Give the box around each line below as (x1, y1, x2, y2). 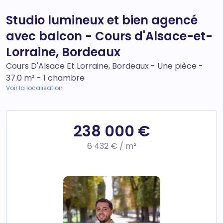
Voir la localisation (6, 83, 63, 92)
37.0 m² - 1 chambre (6, 72, 85, 84)
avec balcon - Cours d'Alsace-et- (6, 27, 213, 44)
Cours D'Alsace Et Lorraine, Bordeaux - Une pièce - (6, 60, 203, 72)
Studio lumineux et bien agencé (6, 11, 198, 28)
